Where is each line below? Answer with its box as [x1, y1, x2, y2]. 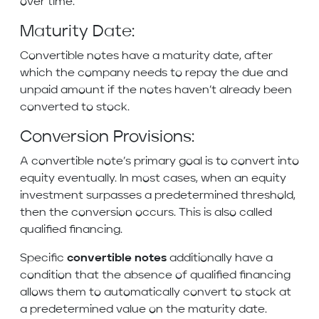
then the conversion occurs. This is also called [20, 207, 272, 219]
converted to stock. [20, 102, 132, 114]
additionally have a [167, 253, 273, 265]
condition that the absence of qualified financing [20, 270, 291, 282]
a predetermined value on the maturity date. [20, 304, 267, 316]
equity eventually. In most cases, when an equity [20, 173, 286, 185]
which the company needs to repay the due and [20, 68, 288, 80]
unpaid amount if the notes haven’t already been [20, 85, 292, 97]
